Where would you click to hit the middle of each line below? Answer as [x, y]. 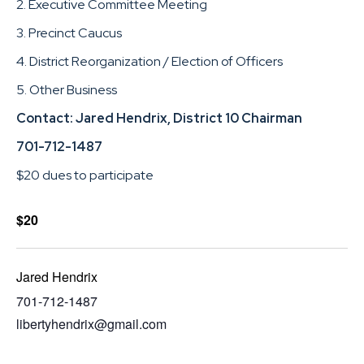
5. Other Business [67, 89]
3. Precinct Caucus [69, 32]
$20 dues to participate [85, 175]
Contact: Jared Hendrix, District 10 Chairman [159, 118]
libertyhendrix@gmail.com [91, 324]
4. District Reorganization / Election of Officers [149, 61]
